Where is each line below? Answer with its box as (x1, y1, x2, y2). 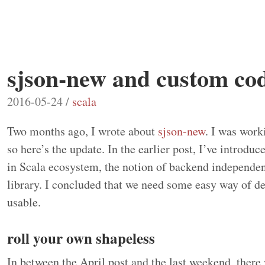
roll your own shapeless (7, 227, 155, 249)
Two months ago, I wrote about (7, 122, 158, 139)
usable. (7, 193, 41, 210)
